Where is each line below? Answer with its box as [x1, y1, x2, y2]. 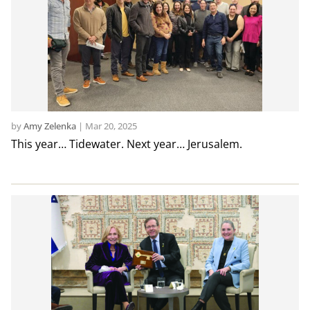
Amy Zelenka [23, 120, 76, 133]
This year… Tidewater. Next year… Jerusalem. [10, 136, 242, 152]
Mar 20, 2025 [84, 120, 137, 133]
